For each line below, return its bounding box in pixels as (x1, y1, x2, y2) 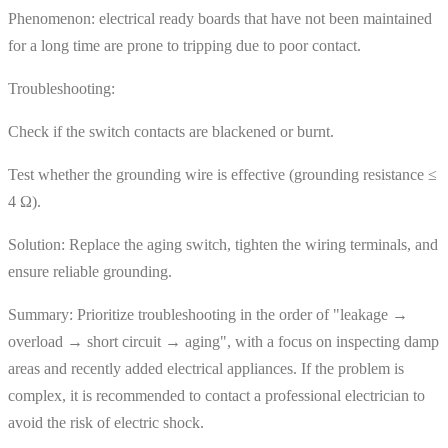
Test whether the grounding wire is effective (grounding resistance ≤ (8, 165, 437, 183)
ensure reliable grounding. (8, 262, 172, 280)
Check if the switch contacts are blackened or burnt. (8, 122, 334, 140)
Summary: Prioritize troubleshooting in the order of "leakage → (8, 305, 408, 323)
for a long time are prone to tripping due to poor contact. (8, 36, 361, 54)
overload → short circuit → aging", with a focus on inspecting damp (8, 332, 439, 350)
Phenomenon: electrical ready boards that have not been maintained (8, 9, 432, 27)
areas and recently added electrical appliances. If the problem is (8, 359, 404, 377)
